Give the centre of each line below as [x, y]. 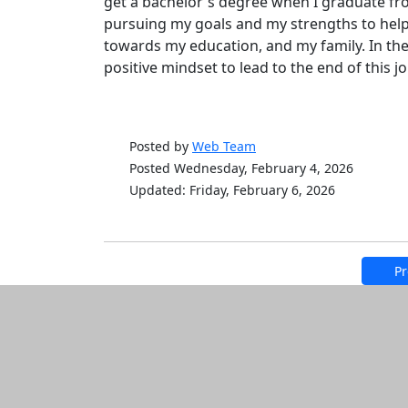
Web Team [224, 146]
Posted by [161, 146]
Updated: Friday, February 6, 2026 [232, 190]
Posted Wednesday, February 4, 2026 [241, 168]
